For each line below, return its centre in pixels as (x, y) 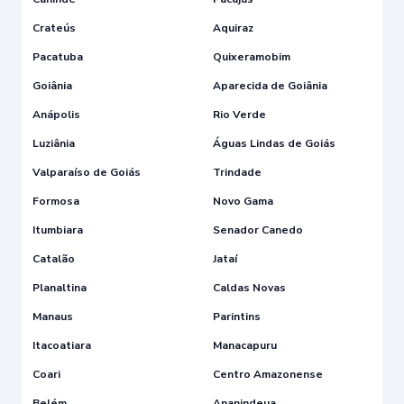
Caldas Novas (249, 287)
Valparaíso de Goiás (87, 172)
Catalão (54, 258)
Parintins (237, 316)
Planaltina (60, 287)
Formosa (56, 201)
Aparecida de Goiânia (270, 85)
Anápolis (56, 114)
